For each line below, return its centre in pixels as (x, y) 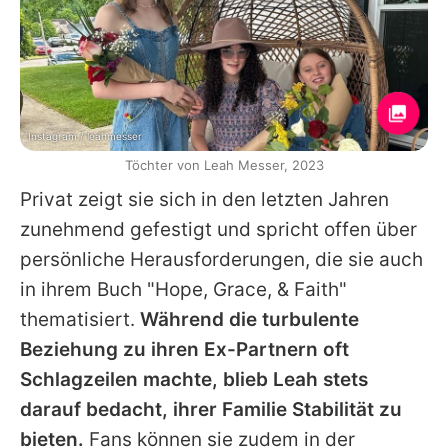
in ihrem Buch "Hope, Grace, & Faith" (183, 289)
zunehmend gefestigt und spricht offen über (218, 229)
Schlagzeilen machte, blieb (146, 379)
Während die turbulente (249, 319)
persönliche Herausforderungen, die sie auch (221, 259)
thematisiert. (80, 319)
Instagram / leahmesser (85, 135)
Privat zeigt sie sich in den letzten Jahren (204, 199)
